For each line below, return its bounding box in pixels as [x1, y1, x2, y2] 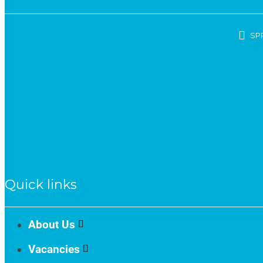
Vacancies [28, 241, 80, 256]
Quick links [5, 176, 77, 193]
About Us [28, 216, 75, 231]
